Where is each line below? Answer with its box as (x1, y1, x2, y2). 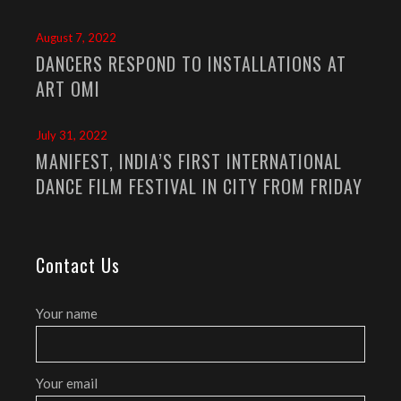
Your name (36, 304, 98, 321)
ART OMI (36, 74, 100, 102)
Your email (36, 374, 98, 391)
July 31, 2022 (36, 127, 107, 142)
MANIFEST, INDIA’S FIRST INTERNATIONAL (36, 147, 342, 175)
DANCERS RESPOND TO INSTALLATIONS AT (36, 49, 346, 77)
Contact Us (36, 251, 120, 278)
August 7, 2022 (36, 30, 116, 45)
